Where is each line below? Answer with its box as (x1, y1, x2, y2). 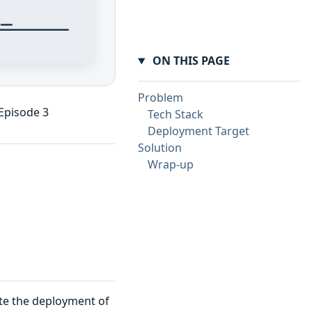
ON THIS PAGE (149, 53, 230, 69)
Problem (138, 90, 183, 106)
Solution (138, 140, 182, 156)
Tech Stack (148, 107, 203, 123)
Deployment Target (148, 123, 249, 139)
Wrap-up (148, 157, 194, 173)
